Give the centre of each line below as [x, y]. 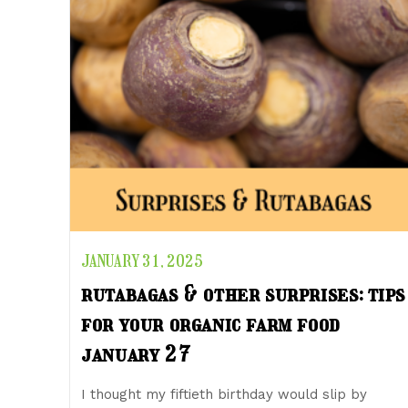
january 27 [136, 353]
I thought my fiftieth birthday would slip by [224, 394]
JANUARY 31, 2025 [143, 261]
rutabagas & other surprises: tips [244, 293]
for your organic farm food [210, 323]
